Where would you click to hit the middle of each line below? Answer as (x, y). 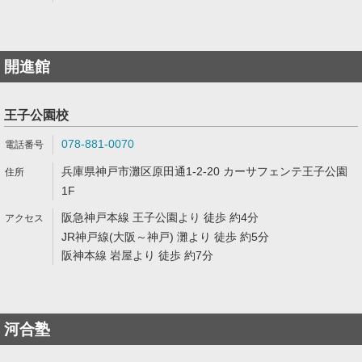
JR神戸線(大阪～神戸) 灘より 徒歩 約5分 (165, 237)
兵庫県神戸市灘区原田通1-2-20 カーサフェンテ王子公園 (204, 171)
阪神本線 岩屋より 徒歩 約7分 (137, 255)
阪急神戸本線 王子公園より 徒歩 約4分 (160, 217)
